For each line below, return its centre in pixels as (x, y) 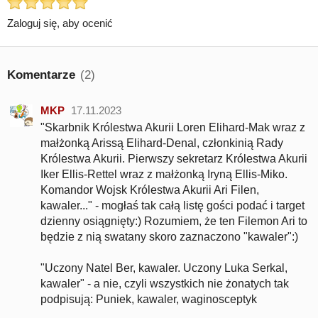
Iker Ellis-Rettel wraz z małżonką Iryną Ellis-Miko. (164, 174)
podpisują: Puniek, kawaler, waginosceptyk (149, 299)
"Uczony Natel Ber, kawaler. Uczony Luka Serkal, (164, 268)
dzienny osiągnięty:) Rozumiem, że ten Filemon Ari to (174, 221)
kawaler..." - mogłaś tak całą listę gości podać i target (172, 205)
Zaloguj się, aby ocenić (60, 23)
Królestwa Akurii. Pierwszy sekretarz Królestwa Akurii (174, 159)
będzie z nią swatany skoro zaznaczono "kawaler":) (169, 237)
